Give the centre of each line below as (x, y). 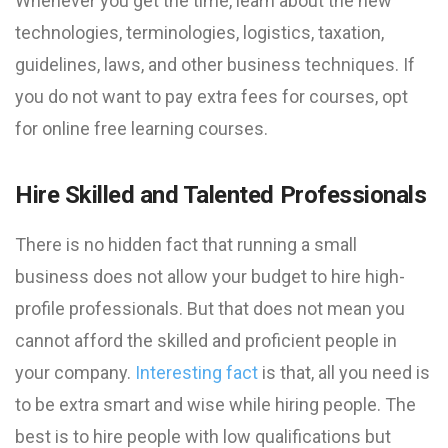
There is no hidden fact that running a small (186, 244)
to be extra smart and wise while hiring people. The (215, 404)
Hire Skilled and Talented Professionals (221, 195)
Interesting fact (196, 372)
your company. (75, 372)
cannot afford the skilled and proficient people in (206, 340)
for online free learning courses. (141, 128)
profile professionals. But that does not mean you (210, 308)
